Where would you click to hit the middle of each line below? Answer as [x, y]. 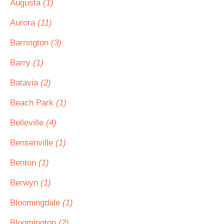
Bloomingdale [36, 203]
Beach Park [33, 103]
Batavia [25, 83]
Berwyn [25, 183]
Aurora [24, 23]
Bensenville [33, 143]
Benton [24, 163]
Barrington [30, 43]
